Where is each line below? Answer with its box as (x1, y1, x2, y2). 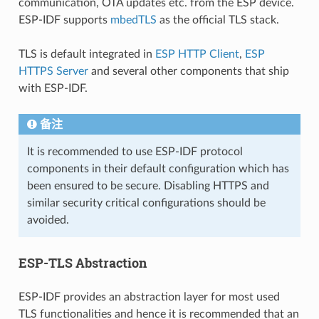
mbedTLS (110, 14, 157, 26)
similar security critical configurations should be (26, 197, 266, 209)
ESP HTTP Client (155, 48, 239, 60)
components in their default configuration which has (26, 162, 289, 174)
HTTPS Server (18, 65, 88, 77)
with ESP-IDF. (18, 82, 88, 94)
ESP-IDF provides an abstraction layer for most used (18, 291, 280, 303)
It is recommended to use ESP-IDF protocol (26, 145, 243, 157)
